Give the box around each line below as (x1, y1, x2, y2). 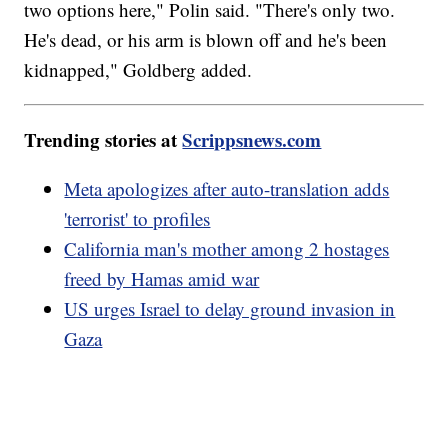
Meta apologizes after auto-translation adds (64, 175, 390, 201)
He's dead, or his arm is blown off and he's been (24, 26, 388, 52)
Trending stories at (24, 125, 183, 153)
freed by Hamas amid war (64, 265, 260, 291)
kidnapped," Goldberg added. (24, 56, 253, 82)
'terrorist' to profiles (64, 205, 211, 231)
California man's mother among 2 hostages (64, 235, 390, 261)
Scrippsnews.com (182, 125, 322, 153)
